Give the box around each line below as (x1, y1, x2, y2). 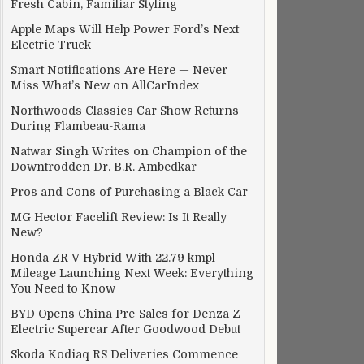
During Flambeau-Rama (11, 119, 145, 132)
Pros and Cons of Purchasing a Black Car (11, 185, 248, 198)
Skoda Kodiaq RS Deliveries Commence (11, 348, 238, 361)
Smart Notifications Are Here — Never (11, 63, 227, 76)
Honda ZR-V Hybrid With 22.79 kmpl (11, 251, 215, 264)
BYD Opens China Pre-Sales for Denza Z (11, 307, 240, 320)
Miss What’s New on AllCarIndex (11, 79, 199, 92)
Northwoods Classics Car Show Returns (11, 104, 239, 117)
